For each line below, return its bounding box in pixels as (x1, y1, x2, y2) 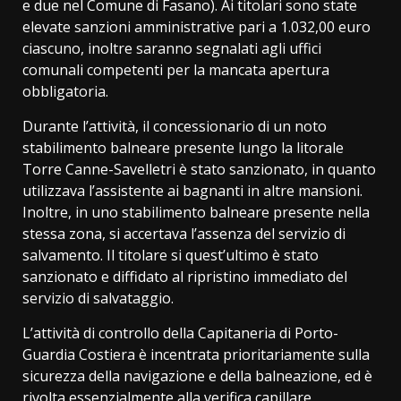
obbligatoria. (22, 81, 108, 102)
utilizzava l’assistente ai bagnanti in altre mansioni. (22, 181, 363, 201)
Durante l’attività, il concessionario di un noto (22, 116, 327, 137)
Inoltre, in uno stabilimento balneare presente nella (22, 202, 370, 223)
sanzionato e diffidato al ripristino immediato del (22, 267, 347, 287)
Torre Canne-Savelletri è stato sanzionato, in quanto (22, 159, 376, 180)
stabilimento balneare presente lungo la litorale (22, 138, 344, 158)
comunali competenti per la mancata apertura (22, 60, 329, 81)
